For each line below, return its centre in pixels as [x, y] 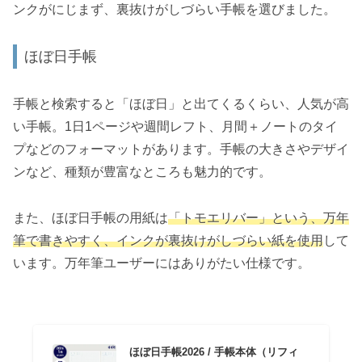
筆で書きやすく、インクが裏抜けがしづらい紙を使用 [168, 240]
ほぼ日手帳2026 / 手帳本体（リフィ [214, 352]
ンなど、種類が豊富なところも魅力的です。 [142, 171]
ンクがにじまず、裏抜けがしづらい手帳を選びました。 [175, 9]
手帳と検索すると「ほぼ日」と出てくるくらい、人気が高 [181, 103]
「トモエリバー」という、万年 [259, 217]
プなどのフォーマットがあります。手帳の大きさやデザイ [181, 149]
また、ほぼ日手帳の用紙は [90, 217]
